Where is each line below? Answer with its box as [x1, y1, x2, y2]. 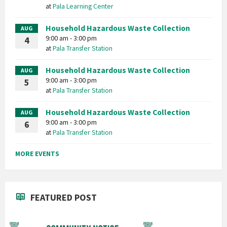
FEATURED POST [30, 191, 97, 203]
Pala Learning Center [53, 1, 113, 11]
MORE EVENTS [15, 148, 59, 158]
